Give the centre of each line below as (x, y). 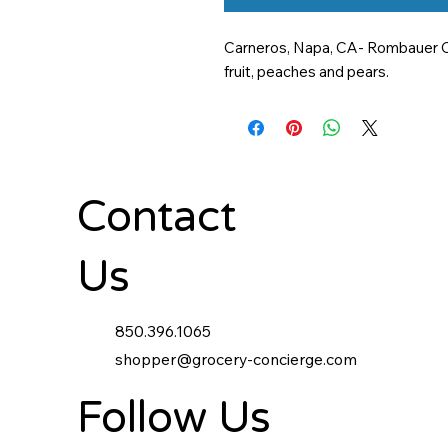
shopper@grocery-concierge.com (236, 359)
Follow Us (173, 418)
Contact (156, 217)
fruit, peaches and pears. (306, 71)
